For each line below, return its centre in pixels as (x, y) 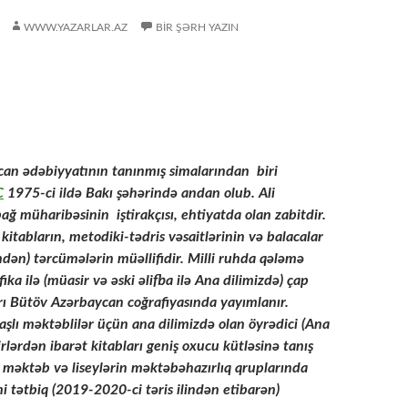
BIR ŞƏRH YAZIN (197, 27)
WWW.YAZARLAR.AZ (76, 27)
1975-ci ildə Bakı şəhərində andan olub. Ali (139, 193)
